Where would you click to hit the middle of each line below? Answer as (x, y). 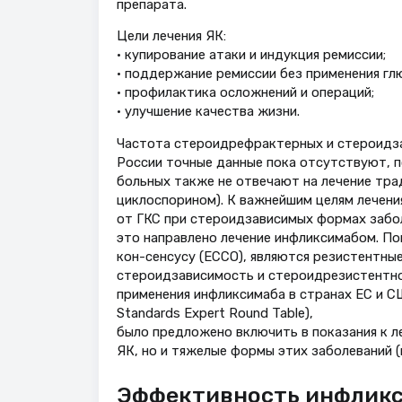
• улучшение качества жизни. (208, 112)
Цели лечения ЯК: (171, 36)
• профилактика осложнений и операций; (245, 93)
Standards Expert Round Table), (214, 314)
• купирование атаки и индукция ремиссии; (251, 55)
